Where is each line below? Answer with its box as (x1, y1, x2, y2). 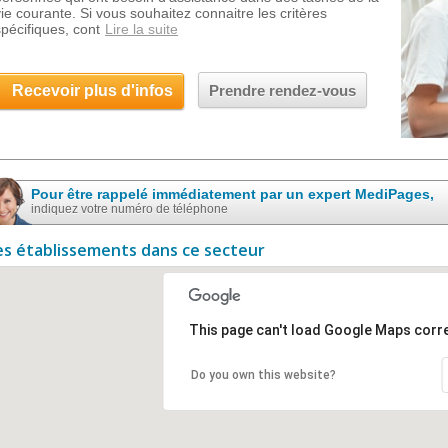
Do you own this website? (190, 368, 336, 382)
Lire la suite (105, 21, 178, 37)
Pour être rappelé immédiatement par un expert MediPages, (31, 186, 434, 202)
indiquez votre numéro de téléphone (31, 202, 228, 216)
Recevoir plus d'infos (12, 82, 173, 99)
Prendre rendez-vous (209, 82, 356, 99)
